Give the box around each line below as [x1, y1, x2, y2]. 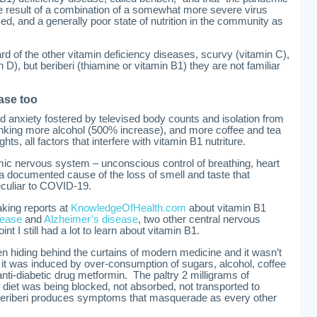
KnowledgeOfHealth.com [71, 202, 186, 214]
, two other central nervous [138, 214, 260, 225]
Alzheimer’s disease [44, 214, 138, 225]
